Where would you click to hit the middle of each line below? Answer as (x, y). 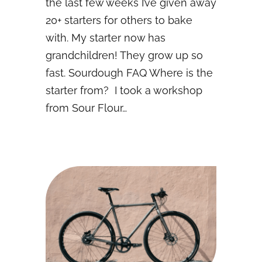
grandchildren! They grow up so (124, 56)
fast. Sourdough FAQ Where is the (129, 73)
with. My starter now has (106, 38)
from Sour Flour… (86, 108)
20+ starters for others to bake (119, 20)
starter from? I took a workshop (124, 91)
